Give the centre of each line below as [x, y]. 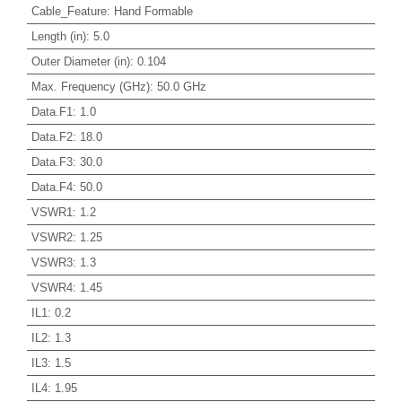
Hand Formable [153, 11]
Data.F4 [52, 187]
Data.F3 [52, 162]
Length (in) [58, 36]
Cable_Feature [69, 11]
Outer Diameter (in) [80, 61]
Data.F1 [52, 111]
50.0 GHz [181, 86]
